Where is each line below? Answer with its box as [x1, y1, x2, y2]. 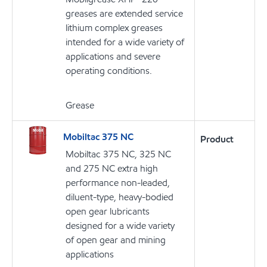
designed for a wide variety [66, 219, 175, 232]
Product [200, 133, 234, 146]
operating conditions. [66, 64, 152, 77]
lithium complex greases [66, 21, 163, 35]
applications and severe [66, 50, 160, 63]
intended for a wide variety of [66, 36, 184, 49]
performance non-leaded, [66, 176, 170, 190]
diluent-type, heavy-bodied [66, 191, 173, 204]
